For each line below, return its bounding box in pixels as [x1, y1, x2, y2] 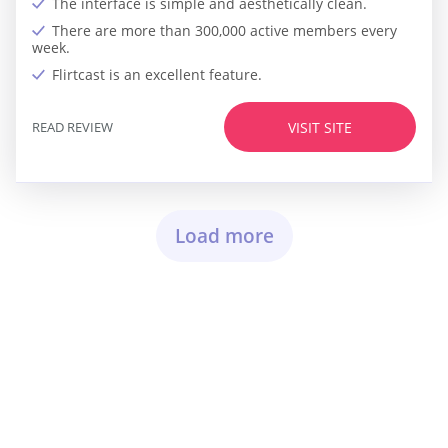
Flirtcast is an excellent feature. [52, 65, 262, 85]
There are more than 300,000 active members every [52, 21, 397, 41]
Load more [174, 223, 274, 250]
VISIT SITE [288, 117, 352, 137]
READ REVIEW [32, 117, 113, 136]
